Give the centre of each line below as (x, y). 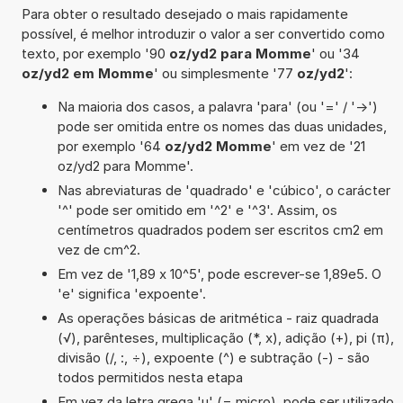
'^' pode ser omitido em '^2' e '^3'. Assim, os (197, 210)
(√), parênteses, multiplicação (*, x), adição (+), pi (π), (225, 337)
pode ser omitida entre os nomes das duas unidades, (222, 126)
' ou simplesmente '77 (225, 73)
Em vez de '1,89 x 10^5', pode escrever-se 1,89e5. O (219, 273)
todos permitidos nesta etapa (150, 377)
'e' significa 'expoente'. (131, 293)
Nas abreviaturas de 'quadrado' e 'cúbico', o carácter (224, 190)
